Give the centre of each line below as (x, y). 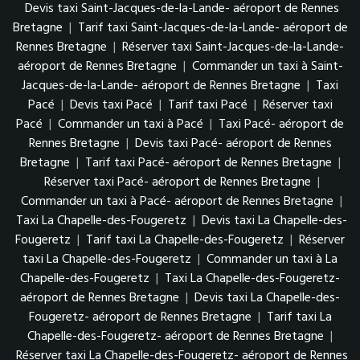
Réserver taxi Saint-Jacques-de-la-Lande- (233, 47)
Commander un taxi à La (272, 259)
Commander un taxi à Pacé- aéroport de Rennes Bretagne (177, 201)
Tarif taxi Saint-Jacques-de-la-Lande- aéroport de (213, 28)
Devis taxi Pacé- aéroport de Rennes (233, 143)
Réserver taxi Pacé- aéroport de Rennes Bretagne (177, 182)
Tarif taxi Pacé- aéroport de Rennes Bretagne (208, 163)
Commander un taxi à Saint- (267, 66)
